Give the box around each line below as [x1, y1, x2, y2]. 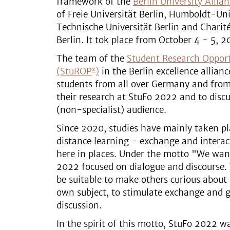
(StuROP [56, 66, 92, 77]
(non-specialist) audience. [56, 104, 166, 116]
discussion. [56, 200, 102, 211]
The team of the [56, 53, 127, 64]
